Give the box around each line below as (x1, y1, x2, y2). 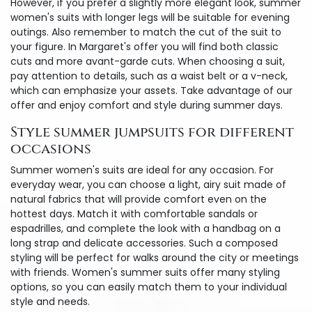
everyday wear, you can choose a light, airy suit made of (10, 178, 286, 192)
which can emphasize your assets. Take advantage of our (10, 84, 292, 97)
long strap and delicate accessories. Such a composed (10, 236, 278, 250)
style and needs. (10, 295, 90, 309)
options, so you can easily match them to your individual (10, 280, 287, 294)
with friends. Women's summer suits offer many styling (10, 265, 280, 279)
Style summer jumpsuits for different (10, 123, 294, 141)
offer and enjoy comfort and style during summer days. (10, 98, 283, 112)
